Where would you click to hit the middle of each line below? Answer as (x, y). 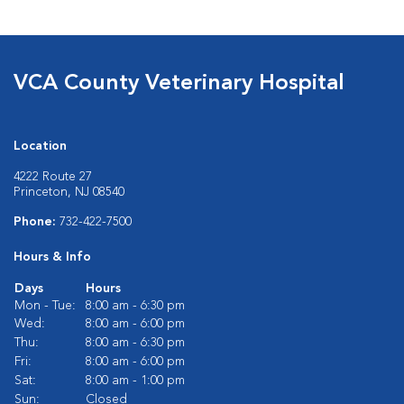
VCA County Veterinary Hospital (179, 84)
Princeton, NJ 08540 (69, 192)
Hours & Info (52, 257)
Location (40, 146)
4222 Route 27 (53, 177)
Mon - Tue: (45, 306)
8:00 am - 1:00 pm (135, 381)
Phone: (37, 222)
